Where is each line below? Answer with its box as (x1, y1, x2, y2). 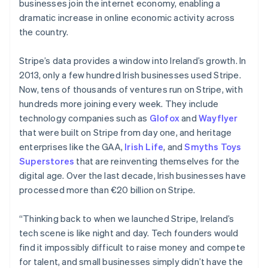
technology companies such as (19, 112, 150, 124)
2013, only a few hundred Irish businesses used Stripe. (19, 69, 241, 81)
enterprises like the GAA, (19, 141, 125, 153)
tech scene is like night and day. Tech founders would (19, 227, 239, 239)
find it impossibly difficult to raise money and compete (19, 241, 246, 253)
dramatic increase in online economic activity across (19, 11, 235, 23)
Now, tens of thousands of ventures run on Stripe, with (19, 83, 243, 95)
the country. (19, 26, 69, 38)
